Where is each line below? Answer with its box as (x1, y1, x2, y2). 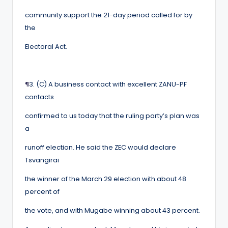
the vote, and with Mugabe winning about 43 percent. (25, 206, 200, 215)
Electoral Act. (25, 42, 67, 51)
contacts (25, 92, 54, 101)
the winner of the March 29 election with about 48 (25, 174, 186, 183)
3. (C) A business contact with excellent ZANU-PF (29, 79, 187, 89)
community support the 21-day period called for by (25, 10, 192, 19)
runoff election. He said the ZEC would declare (25, 142, 176, 152)
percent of (25, 187, 60, 196)
